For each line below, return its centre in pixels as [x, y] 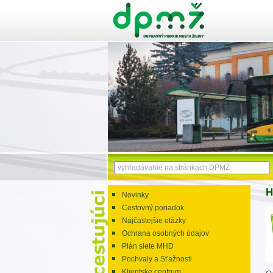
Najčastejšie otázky [154, 221]
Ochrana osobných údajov [165, 233]
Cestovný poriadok [153, 208]
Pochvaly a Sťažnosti [157, 259]
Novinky [135, 195]
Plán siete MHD [148, 246]
